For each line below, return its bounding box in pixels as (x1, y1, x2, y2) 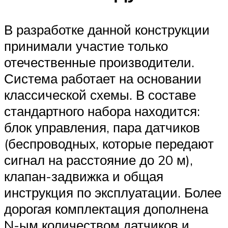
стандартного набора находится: (4, 102, 200, 119)
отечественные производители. (4, 53, 194, 70)
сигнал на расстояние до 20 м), (4, 151, 193, 168)
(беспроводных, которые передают (4, 135, 214, 152)
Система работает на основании (4, 70, 202, 87)
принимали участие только (4, 37, 168, 54)
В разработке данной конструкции (4, 21, 210, 38)
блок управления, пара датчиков (4, 119, 200, 135)
